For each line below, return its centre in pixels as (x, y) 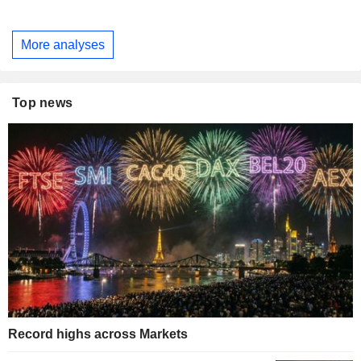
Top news (43, 103)
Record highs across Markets (98, 334)
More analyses (63, 44)
